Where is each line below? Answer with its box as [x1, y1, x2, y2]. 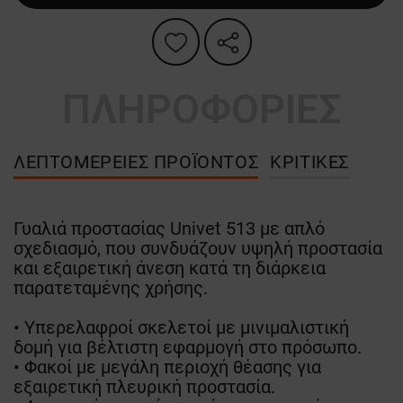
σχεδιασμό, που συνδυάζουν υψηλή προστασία [13, 237, 382, 260]
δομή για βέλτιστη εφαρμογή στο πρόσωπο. [13, 336, 362, 359]
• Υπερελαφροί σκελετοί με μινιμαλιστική [13, 317, 349, 339]
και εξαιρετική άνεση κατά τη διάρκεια [13, 257, 326, 280]
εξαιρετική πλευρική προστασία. [13, 376, 275, 399]
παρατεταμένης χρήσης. [13, 277, 208, 300]
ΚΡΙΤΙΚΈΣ [270, 151, 350, 174]
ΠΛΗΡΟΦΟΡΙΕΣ [62, 85, 341, 134]
